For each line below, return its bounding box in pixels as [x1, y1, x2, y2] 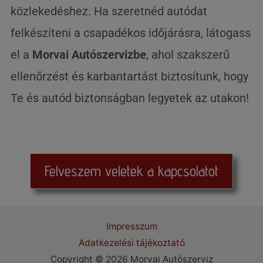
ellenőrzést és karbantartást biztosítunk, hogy [11, 69, 249, 83]
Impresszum [106, 220, 157, 232]
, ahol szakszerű [146, 47, 230, 62]
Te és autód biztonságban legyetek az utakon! [11, 90, 249, 105]
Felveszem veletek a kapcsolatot [45, 161, 218, 180]
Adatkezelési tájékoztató [78, 237, 185, 248]
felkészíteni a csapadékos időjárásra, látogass [11, 25, 251, 40]
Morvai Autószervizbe [32, 47, 147, 62]
